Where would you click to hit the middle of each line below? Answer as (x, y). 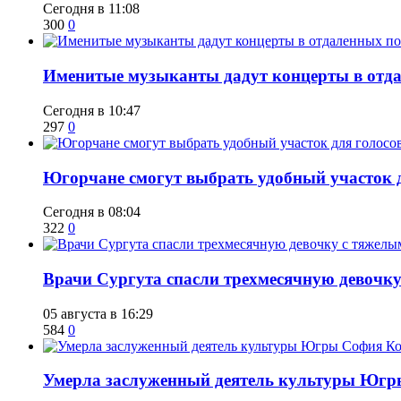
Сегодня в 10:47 (92, 110)
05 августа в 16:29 (98, 313)
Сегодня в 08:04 (92, 212)
